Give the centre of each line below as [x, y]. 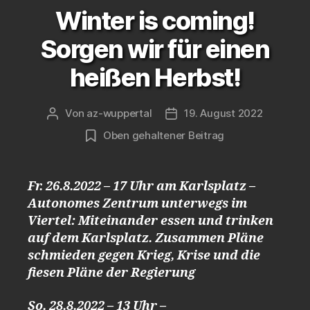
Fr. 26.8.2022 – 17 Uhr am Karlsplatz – [142, 186]
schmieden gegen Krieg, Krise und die [144, 256]
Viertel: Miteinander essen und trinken [151, 221]
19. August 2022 [224, 113]
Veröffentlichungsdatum [231, 114]
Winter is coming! [155, 21]
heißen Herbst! [155, 77]
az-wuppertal [119, 113]
